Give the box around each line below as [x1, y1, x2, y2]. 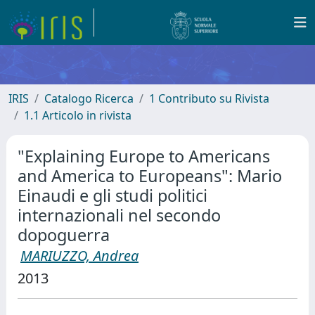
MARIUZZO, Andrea [20, 246, 139, 265]
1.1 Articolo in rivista [24, 108, 131, 123]
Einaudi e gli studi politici [18, 184, 207, 207]
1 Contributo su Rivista [149, 91, 269, 106]
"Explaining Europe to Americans [18, 145, 270, 167]
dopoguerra [18, 224, 110, 246]
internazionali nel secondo [18, 204, 221, 226]
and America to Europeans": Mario [18, 165, 282, 187]
